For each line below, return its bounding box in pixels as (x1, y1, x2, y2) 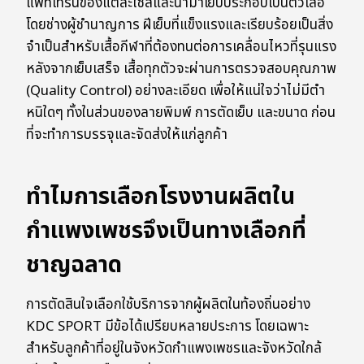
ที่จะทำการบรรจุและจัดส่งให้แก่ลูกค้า (26, 124, 227, 146)
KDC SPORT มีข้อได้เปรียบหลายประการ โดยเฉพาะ (26, 316, 309, 338)
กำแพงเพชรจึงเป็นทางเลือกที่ (26, 214, 306, 249)
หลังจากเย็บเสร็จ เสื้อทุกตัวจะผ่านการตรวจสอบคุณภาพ (26, 58, 336, 80)
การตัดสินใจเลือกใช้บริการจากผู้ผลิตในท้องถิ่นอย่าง (26, 294, 310, 316)
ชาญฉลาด (26, 248, 122, 284)
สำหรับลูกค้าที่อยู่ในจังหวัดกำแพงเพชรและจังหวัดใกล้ (26, 338, 322, 360)
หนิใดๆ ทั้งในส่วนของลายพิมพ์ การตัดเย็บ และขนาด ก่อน (26, 102, 336, 124)
